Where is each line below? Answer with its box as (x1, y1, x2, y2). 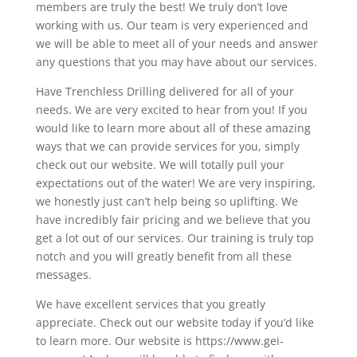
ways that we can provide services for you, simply (35, 139, 300, 155)
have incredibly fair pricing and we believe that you (35, 212, 311, 228)
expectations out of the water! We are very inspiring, (35, 175, 316, 191)
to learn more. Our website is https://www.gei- (35, 333, 284, 349)
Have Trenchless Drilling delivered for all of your (35, 84, 294, 100)
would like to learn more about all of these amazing (35, 120, 311, 136)
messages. (35, 267, 92, 283)
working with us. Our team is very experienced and (35, 18, 308, 33)
